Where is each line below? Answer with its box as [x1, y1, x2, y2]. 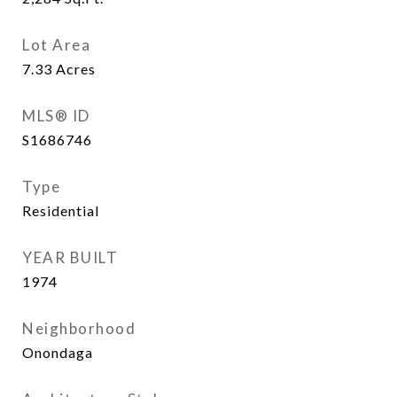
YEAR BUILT [22, 248, 118, 267]
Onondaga [22, 344, 93, 361]
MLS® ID [22, 106, 90, 125]
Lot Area [22, 35, 90, 54]
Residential [22, 202, 99, 219]
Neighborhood [22, 319, 136, 338]
